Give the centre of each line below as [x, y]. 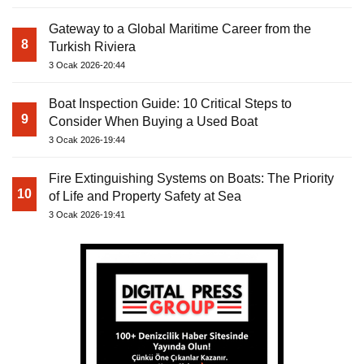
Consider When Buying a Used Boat [153, 122]
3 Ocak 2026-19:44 [87, 140]
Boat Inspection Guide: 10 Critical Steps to [170, 104]
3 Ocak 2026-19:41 [87, 215]
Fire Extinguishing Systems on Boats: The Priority [191, 179]
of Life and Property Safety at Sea [145, 197]
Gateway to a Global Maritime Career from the [180, 29]
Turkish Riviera [92, 47]
